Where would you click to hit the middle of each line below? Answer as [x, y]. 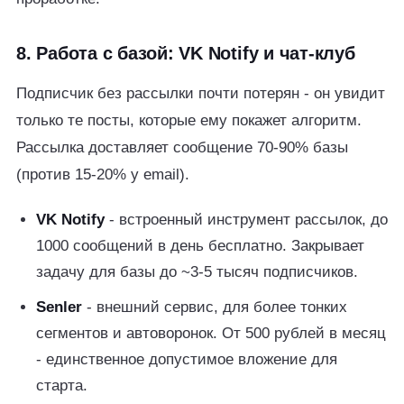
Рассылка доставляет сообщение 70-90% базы [182, 147]
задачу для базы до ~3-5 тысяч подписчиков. [197, 272]
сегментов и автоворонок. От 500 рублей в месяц [211, 333]
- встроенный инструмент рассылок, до [246, 220]
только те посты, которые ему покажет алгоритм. [189, 120]
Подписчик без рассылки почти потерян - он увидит [201, 93]
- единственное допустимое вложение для [187, 359]
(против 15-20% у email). [103, 174]
